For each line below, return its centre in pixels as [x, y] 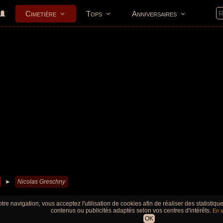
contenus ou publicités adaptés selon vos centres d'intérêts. [132, 211]
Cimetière [41, 14]
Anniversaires [154, 14]
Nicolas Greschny [41, 182]
